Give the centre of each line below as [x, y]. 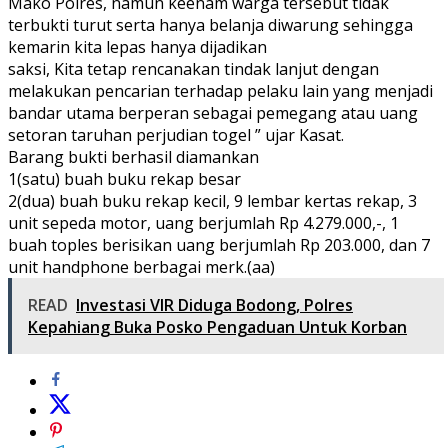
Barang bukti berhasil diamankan [133, 156]
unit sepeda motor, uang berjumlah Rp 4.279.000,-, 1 [203, 222]
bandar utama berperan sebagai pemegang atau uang [213, 112]
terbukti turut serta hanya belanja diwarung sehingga [210, 24]
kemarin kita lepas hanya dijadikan [137, 46]
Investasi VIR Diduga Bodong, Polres [214, 304]
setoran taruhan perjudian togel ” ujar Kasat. [176, 134]
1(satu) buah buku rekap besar [124, 178]
